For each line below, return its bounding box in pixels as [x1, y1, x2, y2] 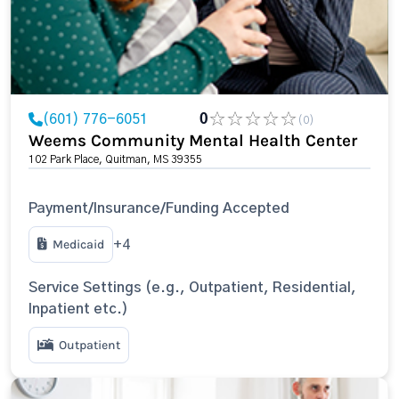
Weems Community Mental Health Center [28, 131, 357, 151]
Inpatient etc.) [28, 302, 128, 316]
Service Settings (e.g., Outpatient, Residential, [28, 281, 356, 295]
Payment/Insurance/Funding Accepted [28, 201, 289, 216]
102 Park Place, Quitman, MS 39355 [28, 154, 202, 165]
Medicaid [53, 237, 104, 252]
